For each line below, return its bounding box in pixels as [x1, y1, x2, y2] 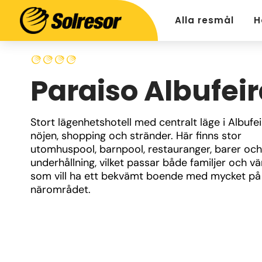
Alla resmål [175, 14, 234, 26]
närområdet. [30, 182, 91, 196]
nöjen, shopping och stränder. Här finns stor [30, 129, 242, 143]
